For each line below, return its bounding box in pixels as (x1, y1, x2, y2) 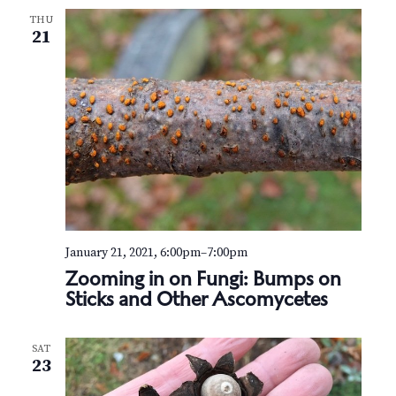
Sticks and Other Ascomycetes (65, 286, 328, 311)
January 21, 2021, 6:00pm (65, 244, 201, 261)
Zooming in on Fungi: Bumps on (65, 265, 341, 291)
